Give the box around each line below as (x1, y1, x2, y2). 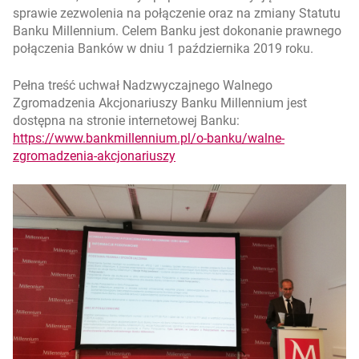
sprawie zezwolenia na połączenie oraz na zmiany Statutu (13, 5, 341, 21)
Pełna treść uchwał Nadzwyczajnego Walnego (13, 77, 272, 93)
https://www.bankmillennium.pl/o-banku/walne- (13, 130, 284, 146)
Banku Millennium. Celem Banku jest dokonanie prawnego (13, 22, 341, 38)
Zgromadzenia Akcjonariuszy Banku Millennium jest (13, 95, 307, 111)
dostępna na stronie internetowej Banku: (13, 112, 240, 128)
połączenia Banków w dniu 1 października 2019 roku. (13, 40, 313, 56)
